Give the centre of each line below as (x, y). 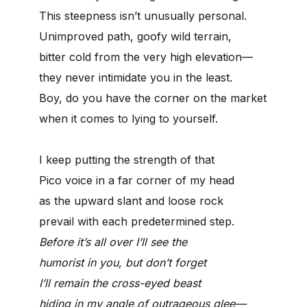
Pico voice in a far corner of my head (137, 180)
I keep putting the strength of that (127, 159)
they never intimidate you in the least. (136, 77)
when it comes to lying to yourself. (128, 118)
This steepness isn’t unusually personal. (143, 15)
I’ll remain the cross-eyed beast (120, 283)
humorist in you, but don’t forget (123, 262)
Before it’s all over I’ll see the (113, 242)
